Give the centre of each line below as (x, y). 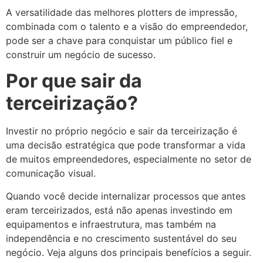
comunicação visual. (51, 173)
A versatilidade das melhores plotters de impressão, (122, 12)
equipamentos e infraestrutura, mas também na (111, 224)
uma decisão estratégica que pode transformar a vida (126, 145)
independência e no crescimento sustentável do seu (121, 238)
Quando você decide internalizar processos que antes (126, 196)
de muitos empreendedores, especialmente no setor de (129, 159)
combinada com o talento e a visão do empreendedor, (127, 26)
